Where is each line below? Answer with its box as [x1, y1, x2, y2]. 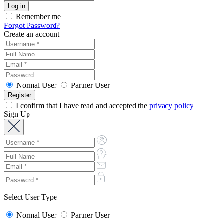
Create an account [4, 29, 59, 38]
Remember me [14, 12, 61, 21]
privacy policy [149, 101, 193, 110]
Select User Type [4, 192, 57, 201]
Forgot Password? [4, 21, 60, 29]
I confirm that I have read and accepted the [14, 101, 149, 110]
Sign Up [4, 110, 30, 118]
